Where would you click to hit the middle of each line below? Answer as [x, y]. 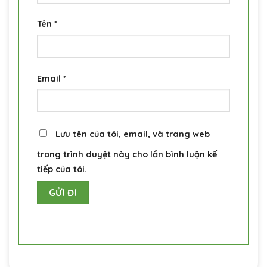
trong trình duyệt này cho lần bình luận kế [127, 154]
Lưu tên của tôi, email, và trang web [133, 134]
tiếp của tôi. [62, 169]
